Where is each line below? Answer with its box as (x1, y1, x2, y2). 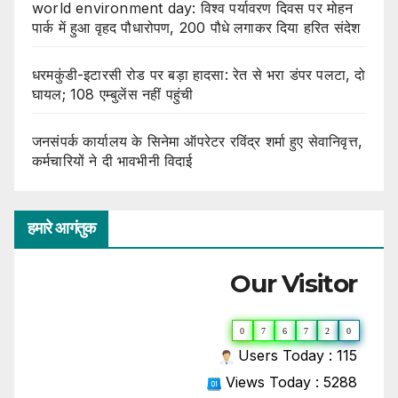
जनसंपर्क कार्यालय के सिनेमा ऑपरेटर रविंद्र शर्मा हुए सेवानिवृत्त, (32, 131, 362, 150)
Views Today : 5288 (221, 373, 357, 392)
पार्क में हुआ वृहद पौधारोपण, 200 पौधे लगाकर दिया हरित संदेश (32, 18, 361, 36)
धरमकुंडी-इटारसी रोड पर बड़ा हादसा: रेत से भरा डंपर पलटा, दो (32, 65, 366, 84)
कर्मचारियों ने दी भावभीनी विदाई (32, 151, 193, 170)
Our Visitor (230, 268, 357, 299)
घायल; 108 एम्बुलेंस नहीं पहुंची (32, 84, 194, 103)
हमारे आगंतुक (28, 218, 95, 238)
